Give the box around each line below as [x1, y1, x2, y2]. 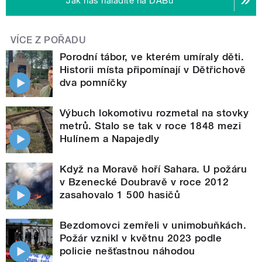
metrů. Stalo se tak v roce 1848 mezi [60, 119, 242, 132]
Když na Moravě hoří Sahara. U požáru [60, 163, 247, 175]
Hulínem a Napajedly [60, 132, 160, 144]
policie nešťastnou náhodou [60, 244, 195, 257]
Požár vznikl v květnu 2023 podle [60, 232, 222, 244]
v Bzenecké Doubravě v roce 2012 [60, 175, 229, 188]
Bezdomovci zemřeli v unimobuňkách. [60, 219, 247, 231]
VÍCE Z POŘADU [11, 34, 87, 46]
